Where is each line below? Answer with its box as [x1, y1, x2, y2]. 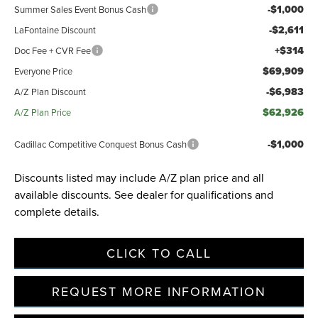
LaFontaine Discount [14, 23, 97, 37]
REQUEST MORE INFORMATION [52, 283, 266, 301]
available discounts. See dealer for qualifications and [14, 187, 274, 203]
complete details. [14, 204, 100, 220]
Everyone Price [14, 65, 73, 78]
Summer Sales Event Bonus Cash [14, 3, 147, 16]
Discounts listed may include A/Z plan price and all [14, 170, 265, 186]
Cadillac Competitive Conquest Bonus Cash [14, 138, 187, 151]
